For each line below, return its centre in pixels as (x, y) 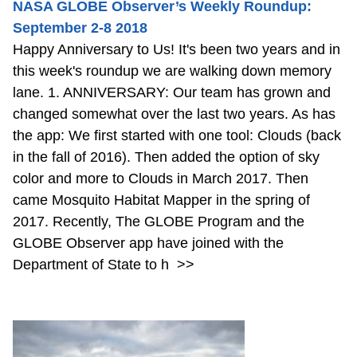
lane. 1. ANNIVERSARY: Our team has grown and (172, 93)
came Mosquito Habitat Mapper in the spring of (161, 200)
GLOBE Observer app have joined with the (148, 243)
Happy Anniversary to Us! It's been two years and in (177, 50)
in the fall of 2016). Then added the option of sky (166, 157)
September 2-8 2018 (80, 28)
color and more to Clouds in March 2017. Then (161, 179)
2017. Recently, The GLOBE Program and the (159, 222)
